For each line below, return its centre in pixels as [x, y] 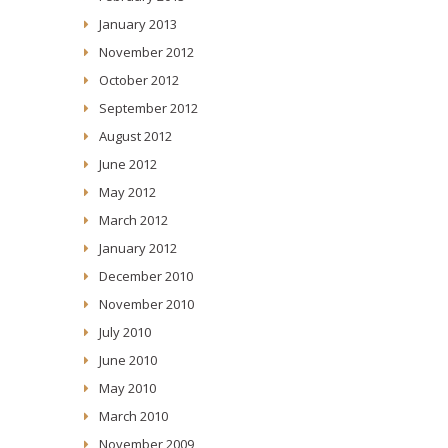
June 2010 [128, 359]
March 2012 [133, 219]
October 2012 [139, 79]
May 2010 [127, 387]
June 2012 [128, 163]
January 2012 [138, 247]
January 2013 [138, 23]
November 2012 [146, 51]
